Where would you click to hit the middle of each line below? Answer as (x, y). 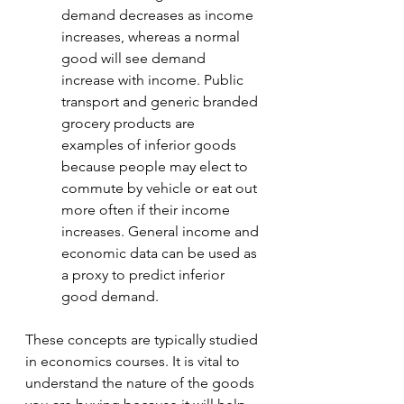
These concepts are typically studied (143, 340)
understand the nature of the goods (142, 383)
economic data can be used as (161, 253)
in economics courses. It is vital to (134, 361)
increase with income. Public (154, 80)
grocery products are (130, 123)
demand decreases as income (159, 15)
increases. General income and (162, 231)
